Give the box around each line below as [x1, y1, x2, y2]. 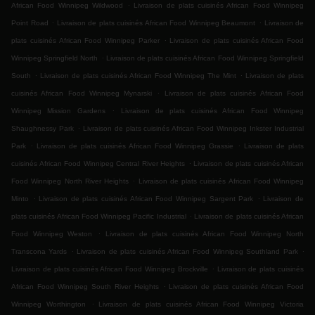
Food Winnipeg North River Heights [11, 177, 129, 186]
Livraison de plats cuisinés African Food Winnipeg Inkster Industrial [82, 124, 304, 133]
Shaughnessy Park [11, 124, 74, 133]
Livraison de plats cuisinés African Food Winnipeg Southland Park [77, 247, 298, 256]
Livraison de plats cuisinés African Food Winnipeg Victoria [98, 300, 304, 309]
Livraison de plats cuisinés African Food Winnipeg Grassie [37, 142, 233, 150]
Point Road [11, 19, 49, 27]
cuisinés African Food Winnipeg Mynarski [11, 89, 153, 98]
